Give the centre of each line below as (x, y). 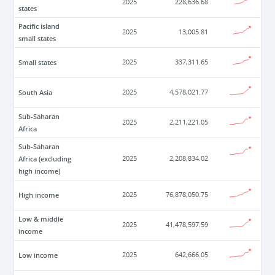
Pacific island (39, 26)
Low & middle (41, 219)
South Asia (36, 93)
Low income (38, 255)
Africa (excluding (45, 159)
